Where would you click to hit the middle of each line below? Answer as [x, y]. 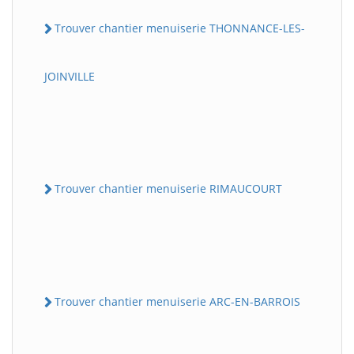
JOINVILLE [70, 76]
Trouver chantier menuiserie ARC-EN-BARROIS [177, 302]
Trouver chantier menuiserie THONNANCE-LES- [180, 28]
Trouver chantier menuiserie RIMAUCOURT [168, 188]
